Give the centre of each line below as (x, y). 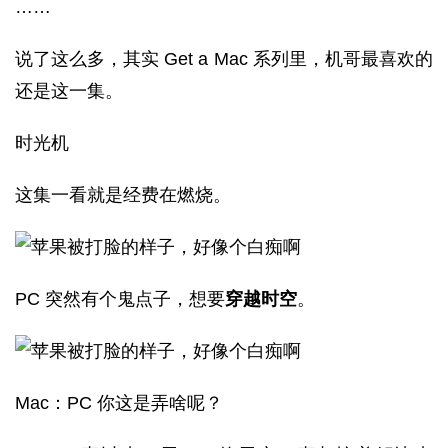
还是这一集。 (69, 91)
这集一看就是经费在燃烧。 (123, 195)
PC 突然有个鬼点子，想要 (120, 299)
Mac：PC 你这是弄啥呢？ (119, 403)
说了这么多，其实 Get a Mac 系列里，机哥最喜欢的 (224, 59)
